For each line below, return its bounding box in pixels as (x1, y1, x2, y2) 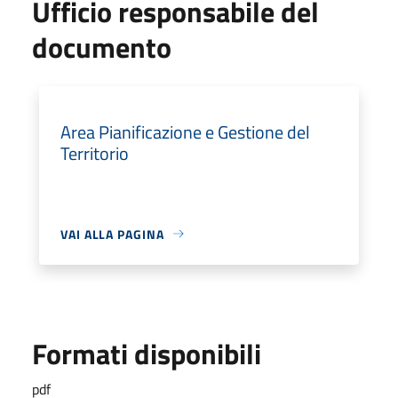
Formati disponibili (32, 331, 261, 375)
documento (32, 25, 171, 68)
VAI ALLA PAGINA (60, 224, 164, 243)
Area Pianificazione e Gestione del (60, 117, 310, 146)
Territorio (60, 139, 129, 167)
